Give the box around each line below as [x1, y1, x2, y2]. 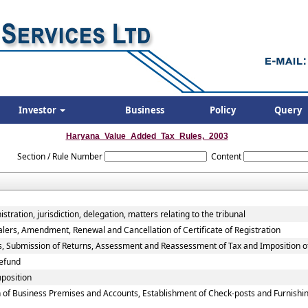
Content [210, 151, 241, 162]
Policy [210, 104, 236, 116]
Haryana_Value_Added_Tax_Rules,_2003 [65, 131, 228, 141]
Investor [19, 104, 58, 116]
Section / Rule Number [16, 151, 102, 162]
